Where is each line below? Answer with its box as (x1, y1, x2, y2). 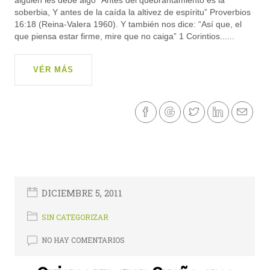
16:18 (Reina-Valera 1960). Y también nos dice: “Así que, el (14, 19, 242, 30)
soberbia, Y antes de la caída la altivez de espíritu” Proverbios (14, 7, 251, 17)
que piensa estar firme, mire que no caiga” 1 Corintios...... (14, 31, 235, 42)
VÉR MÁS (33, 65, 74, 75)
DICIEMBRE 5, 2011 (42, 186, 123, 199)
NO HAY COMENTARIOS (42, 234, 125, 245)
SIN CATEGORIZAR (42, 212, 109, 222)
